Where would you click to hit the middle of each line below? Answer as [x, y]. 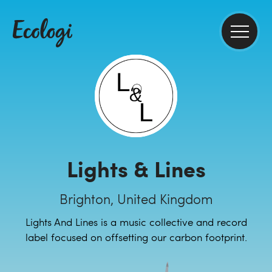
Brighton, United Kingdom [136, 199]
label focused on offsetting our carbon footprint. [136, 237]
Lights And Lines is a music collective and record [136, 222]
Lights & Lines [136, 168]
